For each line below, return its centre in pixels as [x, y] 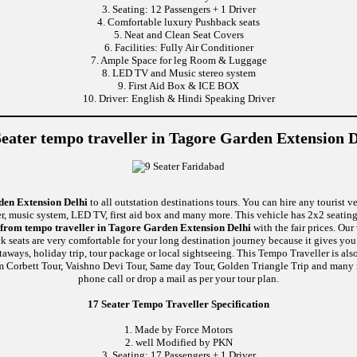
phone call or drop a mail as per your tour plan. [178, 278]
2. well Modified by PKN [178, 342]
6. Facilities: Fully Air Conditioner [178, 47]
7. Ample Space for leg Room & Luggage [178, 60]
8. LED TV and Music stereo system [178, 73]
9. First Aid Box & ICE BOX [178, 85]
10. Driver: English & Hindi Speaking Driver [178, 98]
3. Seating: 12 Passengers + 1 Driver [178, 9]
